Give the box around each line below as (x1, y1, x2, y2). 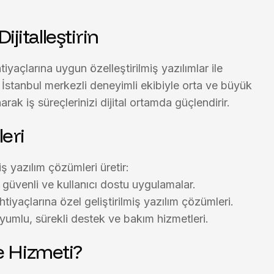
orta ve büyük (182, 79, 252, 92)
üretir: (97, 161, 129, 174)
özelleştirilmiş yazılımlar (90, 62, 209, 75)
